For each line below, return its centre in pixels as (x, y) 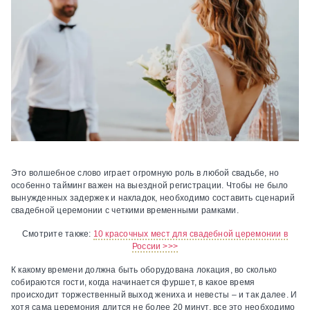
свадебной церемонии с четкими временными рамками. (126, 211)
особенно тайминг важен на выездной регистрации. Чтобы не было (150, 186)
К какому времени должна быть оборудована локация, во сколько (144, 270)
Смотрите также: (57, 234)
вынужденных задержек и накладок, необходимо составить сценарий (153, 198)
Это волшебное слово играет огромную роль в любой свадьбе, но (145, 173)
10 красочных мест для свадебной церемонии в (191, 234)
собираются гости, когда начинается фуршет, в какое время (133, 283)
